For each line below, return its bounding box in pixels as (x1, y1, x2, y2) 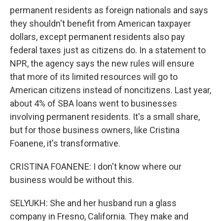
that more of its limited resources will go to (10, 72, 178, 82)
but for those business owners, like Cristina (10, 125, 180, 135)
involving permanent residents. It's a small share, (10, 111, 200, 122)
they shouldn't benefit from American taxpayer (10, 18, 191, 29)
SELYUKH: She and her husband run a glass (10, 198, 177, 208)
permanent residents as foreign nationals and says (10, 5, 208, 15)
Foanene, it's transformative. (10, 138, 120, 148)
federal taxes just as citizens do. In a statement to (10, 45, 206, 55)
